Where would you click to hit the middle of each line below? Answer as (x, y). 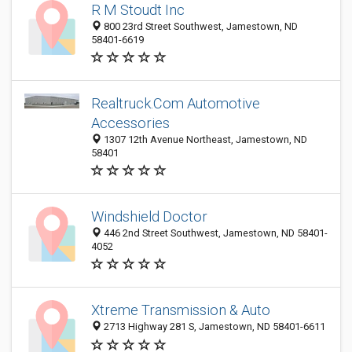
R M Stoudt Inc (138, 10)
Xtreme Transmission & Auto (181, 310)
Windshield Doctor (149, 216)
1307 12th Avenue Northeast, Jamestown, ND (204, 139)
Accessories (130, 123)
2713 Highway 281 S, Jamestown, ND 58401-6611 (213, 327)
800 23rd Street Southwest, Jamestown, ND (200, 26)
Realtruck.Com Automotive (176, 103)
